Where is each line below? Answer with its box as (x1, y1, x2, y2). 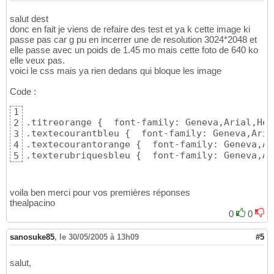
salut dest (10, 13, 48, 24)
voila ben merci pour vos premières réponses (10, 187, 190, 198)
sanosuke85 (10, 232, 54, 242)
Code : (10, 86, 36, 97)
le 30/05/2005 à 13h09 (59, 232, 139, 242)
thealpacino (10, 197, 55, 208)
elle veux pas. (10, 54, 65, 65)
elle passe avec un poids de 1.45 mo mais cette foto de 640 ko (10, 44, 258, 55)
